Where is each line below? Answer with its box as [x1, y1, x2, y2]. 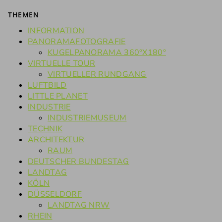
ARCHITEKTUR [28, 134, 85, 146]
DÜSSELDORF [28, 189, 82, 200]
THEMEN [8, 10, 39, 20]
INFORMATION [28, 25, 85, 37]
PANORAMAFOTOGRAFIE [28, 36, 126, 48]
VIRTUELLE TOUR [28, 58, 96, 69]
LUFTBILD [28, 80, 67, 91]
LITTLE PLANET [28, 91, 88, 102]
